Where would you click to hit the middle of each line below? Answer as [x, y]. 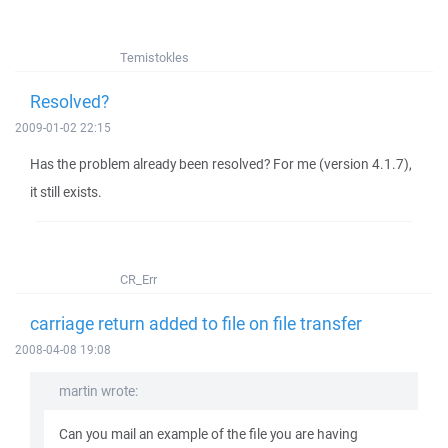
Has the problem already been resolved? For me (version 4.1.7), [221, 164]
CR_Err [138, 279]
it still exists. [66, 192]
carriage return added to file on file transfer [196, 323]
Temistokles [154, 57]
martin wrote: [98, 391]
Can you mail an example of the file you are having [208, 434]
